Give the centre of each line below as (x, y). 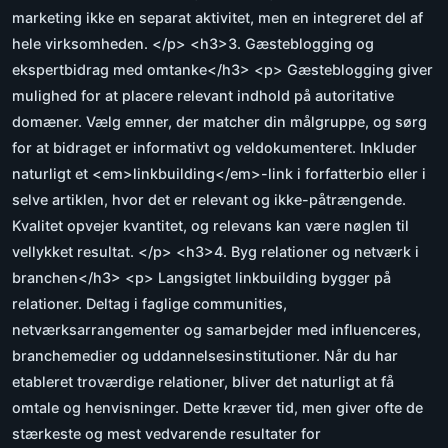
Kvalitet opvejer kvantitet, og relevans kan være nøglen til (210, 226)
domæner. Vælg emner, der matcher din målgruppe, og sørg (219, 122)
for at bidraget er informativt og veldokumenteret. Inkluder (214, 148)
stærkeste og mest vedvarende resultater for (166, 434)
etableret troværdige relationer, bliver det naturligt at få (203, 382)
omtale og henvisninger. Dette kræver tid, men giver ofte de (217, 408)
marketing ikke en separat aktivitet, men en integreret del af (217, 18)
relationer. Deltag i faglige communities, (149, 304)
